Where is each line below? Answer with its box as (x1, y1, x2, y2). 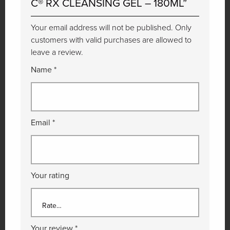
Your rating (31, 169, 69, 181)
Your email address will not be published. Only (31, 22, 191, 33)
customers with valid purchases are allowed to (31, 34, 191, 46)
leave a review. (31, 46, 83, 58)
